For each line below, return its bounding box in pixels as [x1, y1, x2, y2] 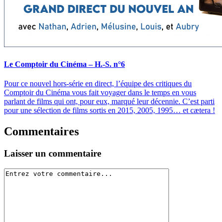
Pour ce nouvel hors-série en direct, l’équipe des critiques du [4, 79, 192, 88]
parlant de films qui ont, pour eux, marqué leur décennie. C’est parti [4, 97, 215, 106]
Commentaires [4, 124, 79, 138]
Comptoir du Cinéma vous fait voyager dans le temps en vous [4, 88, 196, 97]
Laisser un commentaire [4, 148, 101, 159]
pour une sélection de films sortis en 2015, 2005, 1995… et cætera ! [4, 106, 215, 114]
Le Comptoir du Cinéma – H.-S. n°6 [4, 59, 125, 68]
